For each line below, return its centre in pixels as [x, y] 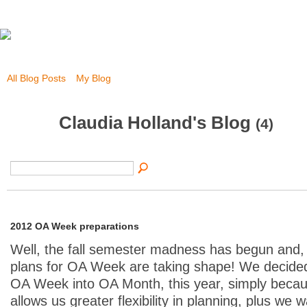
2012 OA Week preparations [75, 226]
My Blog [94, 78]
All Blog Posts [36, 78]
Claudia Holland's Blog [157, 122]
